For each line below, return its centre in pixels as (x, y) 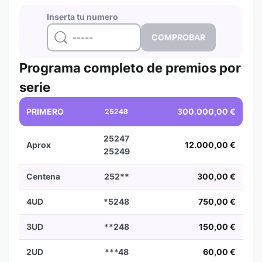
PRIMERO (45, 111)
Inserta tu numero (82, 17)
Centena (43, 176)
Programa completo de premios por (130, 68)
